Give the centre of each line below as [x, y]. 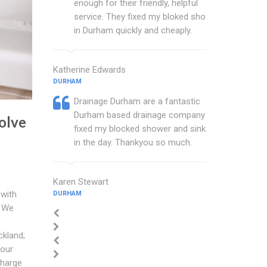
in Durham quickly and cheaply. [133, 30]
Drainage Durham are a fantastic [137, 101]
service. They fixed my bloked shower [147, 17]
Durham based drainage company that [148, 115]
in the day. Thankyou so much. [133, 142]
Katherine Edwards [89, 70]
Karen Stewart [80, 182]
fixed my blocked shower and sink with [149, 129]
